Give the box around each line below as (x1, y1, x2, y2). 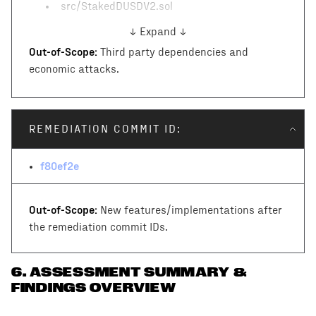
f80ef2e (40, 159, 79, 173)
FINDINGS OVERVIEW (11, 279, 176, 296)
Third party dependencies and (100, 47, 248, 59)
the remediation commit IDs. (29, 221, 168, 233)
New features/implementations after (100, 205, 282, 217)
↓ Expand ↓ (128, 26, 187, 38)
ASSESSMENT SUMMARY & (30, 264, 247, 281)
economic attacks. (29, 63, 119, 75)
